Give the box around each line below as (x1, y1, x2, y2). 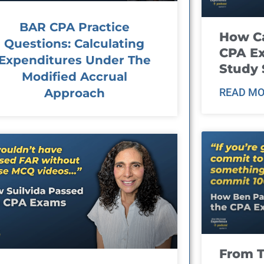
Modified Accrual (21, 69, 127, 84)
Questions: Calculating (4, 36, 145, 51)
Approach (44, 85, 105, 100)
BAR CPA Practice (19, 19, 130, 34)
